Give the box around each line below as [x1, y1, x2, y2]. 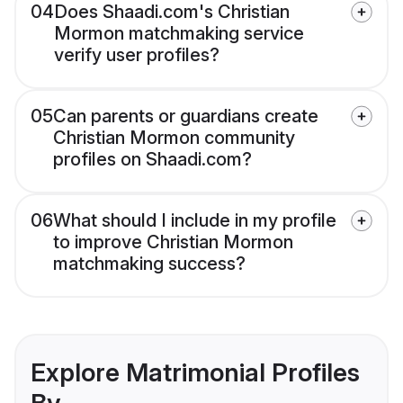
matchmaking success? [53, 252, 246, 274]
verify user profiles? [54, 43, 219, 66]
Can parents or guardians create [53, 104, 318, 127]
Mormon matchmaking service [54, 22, 304, 44]
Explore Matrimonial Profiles [31, 356, 360, 388]
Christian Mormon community [53, 126, 295, 148]
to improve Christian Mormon [53, 230, 293, 253]
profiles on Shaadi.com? [53, 148, 252, 170]
